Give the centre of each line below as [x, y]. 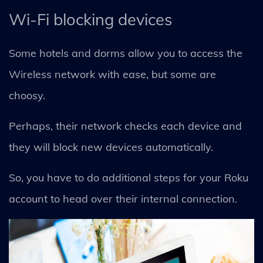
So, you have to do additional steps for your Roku [129, 178]
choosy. [28, 95]
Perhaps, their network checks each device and [125, 126]
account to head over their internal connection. [124, 199]
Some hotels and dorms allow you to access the [126, 53]
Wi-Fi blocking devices [90, 19]
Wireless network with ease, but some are [112, 74]
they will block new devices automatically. [112, 147]
